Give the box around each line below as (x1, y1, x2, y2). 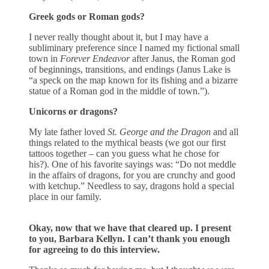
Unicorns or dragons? (29, 106, 120, 116)
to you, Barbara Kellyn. (29, 233, 127, 244)
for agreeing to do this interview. (29, 244, 160, 255)
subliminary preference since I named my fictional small (29, 42, 240, 53)
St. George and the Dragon (107, 126, 213, 137)
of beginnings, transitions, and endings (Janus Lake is (29, 64, 231, 74)
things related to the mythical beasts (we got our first (29, 137, 226, 148)
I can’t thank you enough (127, 233, 230, 244)
